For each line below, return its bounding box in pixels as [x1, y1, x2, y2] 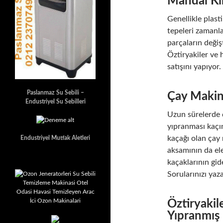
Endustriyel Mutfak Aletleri [20, 134, 90, 141]
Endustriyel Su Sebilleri [25, 99, 86, 105]
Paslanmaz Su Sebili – [26, 90, 84, 96]
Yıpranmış [167, 210, 220, 222]
